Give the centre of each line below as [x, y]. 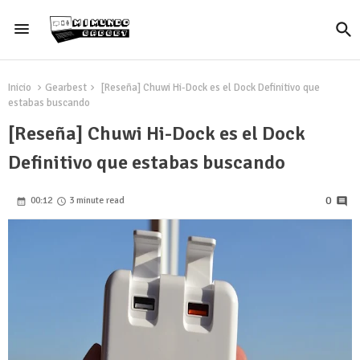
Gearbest [66, 88]
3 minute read [97, 201]
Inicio [20, 88]
